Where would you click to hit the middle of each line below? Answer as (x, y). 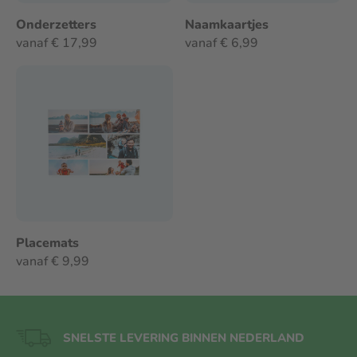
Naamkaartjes (226, 24)
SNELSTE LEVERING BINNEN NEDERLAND (184, 337)
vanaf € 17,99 (57, 43)
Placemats (47, 243)
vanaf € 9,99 (53, 261)
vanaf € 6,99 (221, 43)
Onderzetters (56, 24)
